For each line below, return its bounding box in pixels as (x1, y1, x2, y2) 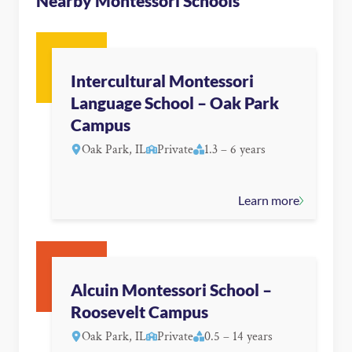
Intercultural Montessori (71, 71, 254, 91)
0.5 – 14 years (204, 328, 273, 346)
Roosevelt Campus (71, 302, 208, 322)
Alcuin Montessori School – (71, 280, 272, 300)
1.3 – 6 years (204, 141, 266, 159)
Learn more (237, 192, 299, 208)
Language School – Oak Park (71, 93, 279, 113)
